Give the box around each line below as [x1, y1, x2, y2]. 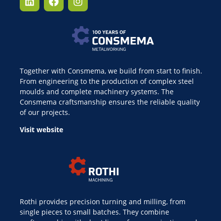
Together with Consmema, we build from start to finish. [20, 66, 202, 75]
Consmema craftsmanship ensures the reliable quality [20, 97, 200, 107]
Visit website [20, 125, 63, 135]
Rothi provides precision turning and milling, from [20, 196, 185, 206]
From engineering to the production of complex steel [20, 76, 194, 86]
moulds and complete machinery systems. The [20, 86, 174, 96]
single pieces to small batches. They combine [20, 207, 169, 217]
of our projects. [20, 107, 70, 117]
